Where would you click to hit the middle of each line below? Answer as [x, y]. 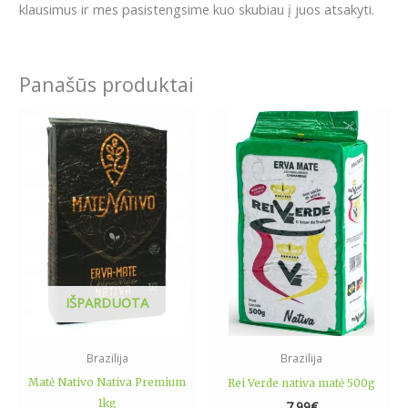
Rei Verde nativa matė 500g [302, 382]
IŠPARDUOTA [107, 303]
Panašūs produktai [107, 84]
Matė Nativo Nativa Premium [107, 382]
